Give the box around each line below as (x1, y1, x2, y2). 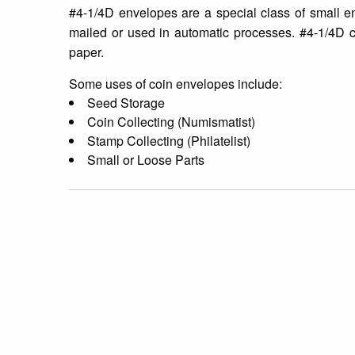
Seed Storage (87, 93, 165, 112)
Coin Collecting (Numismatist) (87, 112, 255, 131)
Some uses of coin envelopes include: (69, 74, 282, 93)
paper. (69, 42, 104, 61)
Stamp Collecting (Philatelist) (87, 131, 250, 150)
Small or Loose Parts (87, 150, 204, 169)
